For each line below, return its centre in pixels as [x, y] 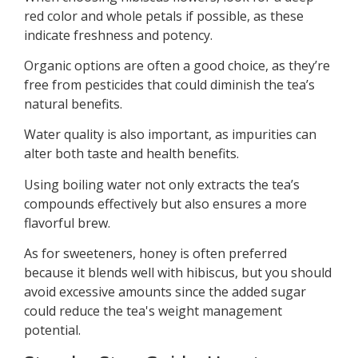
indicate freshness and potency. [118, 35]
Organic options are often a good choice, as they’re [177, 66]
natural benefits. [73, 104]
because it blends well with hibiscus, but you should [178, 273]
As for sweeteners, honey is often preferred [155, 254]
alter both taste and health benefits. [131, 154]
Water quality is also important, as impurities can [170, 135]
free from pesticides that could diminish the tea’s [169, 85]
